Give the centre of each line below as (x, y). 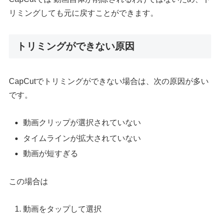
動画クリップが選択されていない (82, 123)
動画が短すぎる (51, 153)
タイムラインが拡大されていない (82, 138)
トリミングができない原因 (76, 46)
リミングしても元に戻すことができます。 (84, 13)
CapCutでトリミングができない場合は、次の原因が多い (109, 81)
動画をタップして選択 (63, 209)
